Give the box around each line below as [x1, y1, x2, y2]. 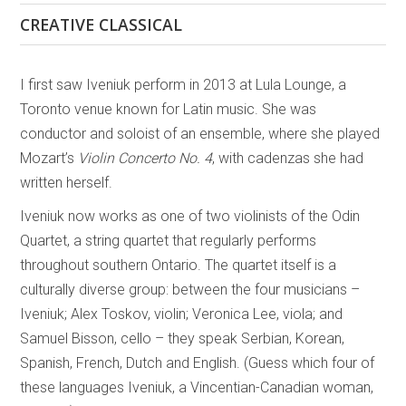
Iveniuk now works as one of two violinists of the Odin [20, 207, 361, 225]
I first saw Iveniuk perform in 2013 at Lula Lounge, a [20, 75, 347, 93]
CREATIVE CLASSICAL [20, 13, 183, 35]
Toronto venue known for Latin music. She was [20, 100, 317, 118]
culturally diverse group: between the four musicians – [20, 280, 361, 298]
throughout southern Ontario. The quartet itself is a [20, 256, 337, 274]
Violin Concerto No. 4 [78, 149, 213, 167]
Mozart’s [20, 149, 79, 167]
